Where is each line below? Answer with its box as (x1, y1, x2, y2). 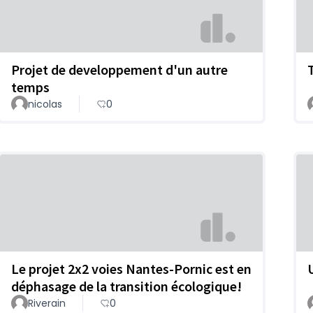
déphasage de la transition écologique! (11, 277, 242, 296)
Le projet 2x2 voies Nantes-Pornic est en (11, 260, 252, 278)
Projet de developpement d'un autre (11, 61, 228, 79)
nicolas (28, 97, 62, 112)
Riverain (28, 296, 66, 311)
